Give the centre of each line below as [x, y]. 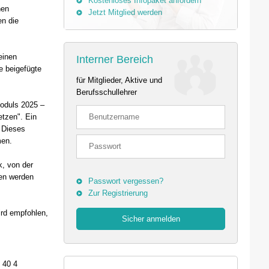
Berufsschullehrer [107, 92]
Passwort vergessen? [126, 181]
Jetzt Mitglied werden [125, 12]
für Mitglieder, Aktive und [119, 80]
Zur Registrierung [118, 193]
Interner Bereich [115, 59]
